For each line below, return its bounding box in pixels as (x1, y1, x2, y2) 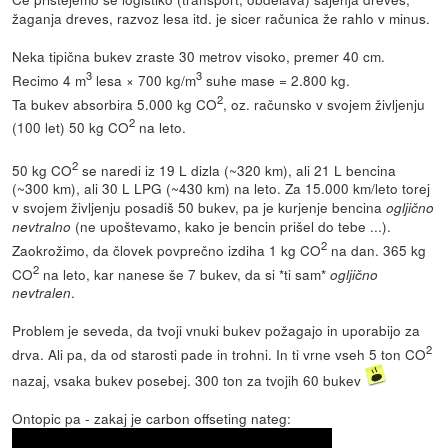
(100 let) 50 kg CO (12, 116, 130, 137)
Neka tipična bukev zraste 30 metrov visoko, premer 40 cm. (12, 45, 386, 66)
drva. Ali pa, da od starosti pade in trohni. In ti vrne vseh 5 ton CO (12, 343, 427, 364)
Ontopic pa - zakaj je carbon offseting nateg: (12, 407, 292, 428)
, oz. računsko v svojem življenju (223, 93, 426, 114)
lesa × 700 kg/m (92, 69, 197, 90)
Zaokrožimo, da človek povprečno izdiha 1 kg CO (12, 239, 322, 260)
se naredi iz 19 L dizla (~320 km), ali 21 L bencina (78, 159, 397, 180)
